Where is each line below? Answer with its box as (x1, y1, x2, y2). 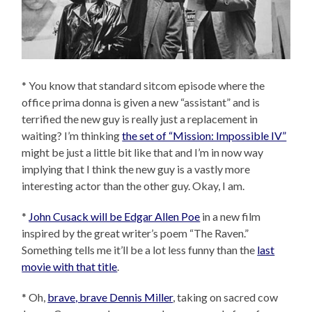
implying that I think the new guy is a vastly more (22, 162, 251, 175)
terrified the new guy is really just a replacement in (22, 111, 258, 125)
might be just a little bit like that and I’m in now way (22, 145, 264, 159)
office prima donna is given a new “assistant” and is (22, 95, 260, 109)
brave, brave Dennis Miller (47, 290, 173, 304)
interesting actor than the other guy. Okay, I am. (22, 178, 245, 192)
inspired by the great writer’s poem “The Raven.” (22, 226, 249, 240)
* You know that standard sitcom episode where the (22, 78, 265, 92)
